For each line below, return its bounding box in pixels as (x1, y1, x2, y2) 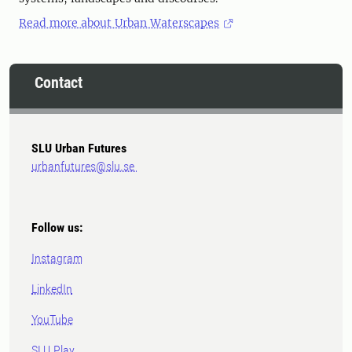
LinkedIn (31, 281, 72, 297)
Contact (35, 73, 82, 93)
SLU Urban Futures (31, 141, 126, 156)
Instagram (31, 251, 82, 266)
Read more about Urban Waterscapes (19, 16, 219, 31)
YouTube (31, 312, 73, 328)
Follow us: (31, 220, 82, 236)
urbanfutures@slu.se (31, 159, 137, 174)
